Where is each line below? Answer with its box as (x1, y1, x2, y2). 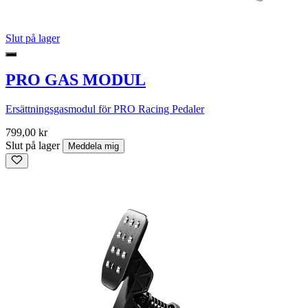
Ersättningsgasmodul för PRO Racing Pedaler (5, 102, 204, 115)
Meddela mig (68, 140, 119, 151)
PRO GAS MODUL (5, 70, 146, 89)
